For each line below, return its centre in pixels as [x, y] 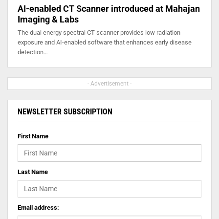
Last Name [33, 172]
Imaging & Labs [48, 19]
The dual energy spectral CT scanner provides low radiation [99, 32]
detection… [33, 52]
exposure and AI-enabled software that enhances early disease [105, 42]
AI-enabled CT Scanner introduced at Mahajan [109, 8]
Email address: [38, 207]
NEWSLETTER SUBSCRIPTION [65, 111]
